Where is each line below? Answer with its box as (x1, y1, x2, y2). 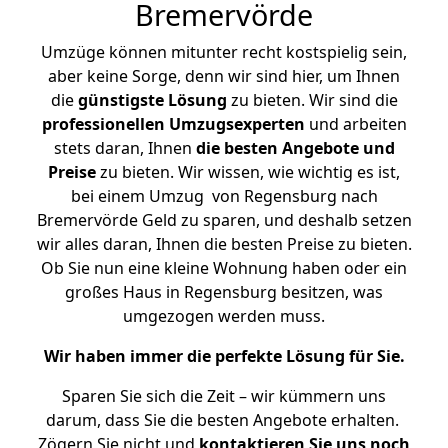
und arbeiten (304, 113, 407, 135)
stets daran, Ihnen (53, 137, 196, 159)
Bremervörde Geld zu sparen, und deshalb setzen (36, 209, 412, 231)
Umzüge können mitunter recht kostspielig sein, (41, 41, 407, 63)
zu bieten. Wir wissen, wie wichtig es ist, (96, 161, 400, 183)
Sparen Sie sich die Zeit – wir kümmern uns (62, 385, 386, 407)
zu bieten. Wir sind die (226, 89, 398, 111)
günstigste (77, 89, 164, 111)
